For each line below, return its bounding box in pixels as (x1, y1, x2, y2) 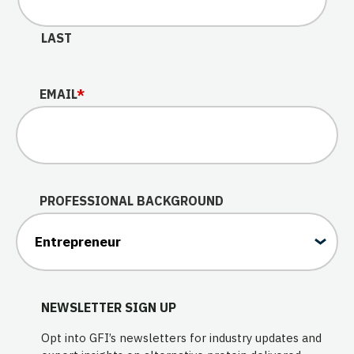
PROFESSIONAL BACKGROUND (40, 192, 224, 209)
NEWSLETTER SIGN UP (41, 299, 176, 315)
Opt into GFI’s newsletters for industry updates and (41, 330, 322, 346)
